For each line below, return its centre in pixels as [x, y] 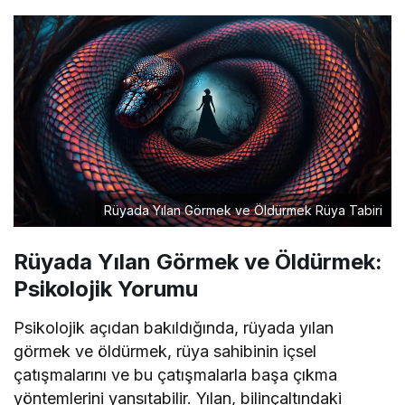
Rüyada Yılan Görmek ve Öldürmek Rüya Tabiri [243, 211]
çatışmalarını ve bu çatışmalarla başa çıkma [176, 375]
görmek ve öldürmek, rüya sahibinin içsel [165, 352]
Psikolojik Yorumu [106, 289]
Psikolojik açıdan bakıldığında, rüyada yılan [174, 328]
